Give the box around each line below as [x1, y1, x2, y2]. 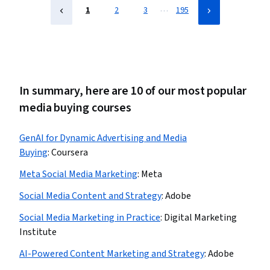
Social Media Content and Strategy [19, 189, 162, 202]
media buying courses [19, 99, 131, 116]
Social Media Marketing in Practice [19, 211, 160, 224]
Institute [19, 225, 57, 239]
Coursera [51, 146, 88, 159]
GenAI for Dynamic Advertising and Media [19, 131, 187, 145]
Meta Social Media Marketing [19, 168, 137, 181]
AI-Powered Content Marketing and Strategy [19, 247, 204, 260]
